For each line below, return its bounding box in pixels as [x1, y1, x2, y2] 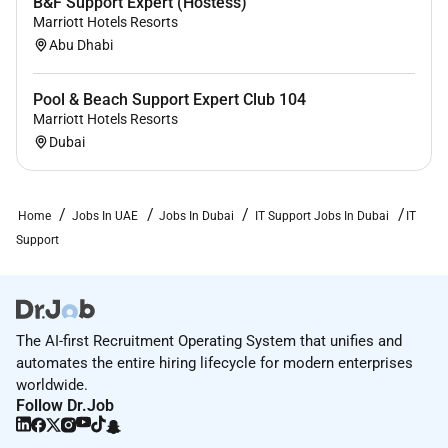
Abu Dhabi [49, 36, 113, 53]
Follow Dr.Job [16, 396, 114, 416]
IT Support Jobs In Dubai [254, 209, 389, 224]
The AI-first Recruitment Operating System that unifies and [16, 332, 402, 351]
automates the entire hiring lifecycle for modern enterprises [16, 354, 413, 373]
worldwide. [16, 376, 88, 395]
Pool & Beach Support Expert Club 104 [33, 90, 306, 110]
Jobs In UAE [71, 209, 138, 224]
